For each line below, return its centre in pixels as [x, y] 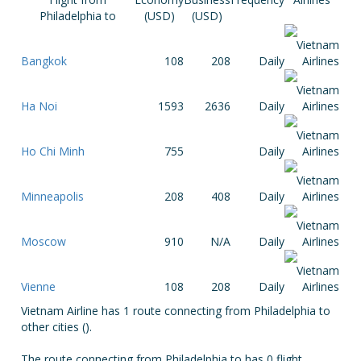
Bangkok [44, 61]
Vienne [39, 286]
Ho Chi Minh [53, 151]
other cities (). [57, 327]
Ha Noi [39, 106]
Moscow [44, 241]
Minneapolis [53, 196]
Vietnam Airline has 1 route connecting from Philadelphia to [176, 311]
